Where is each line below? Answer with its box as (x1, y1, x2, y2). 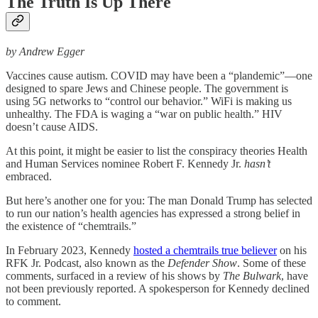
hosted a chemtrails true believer (133, 243, 277, 256)
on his (277, 243, 307, 256)
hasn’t (244, 157, 270, 170)
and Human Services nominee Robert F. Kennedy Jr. (6, 157, 244, 170)
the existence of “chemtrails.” (6, 219, 136, 232)
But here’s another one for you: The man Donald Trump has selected (6, 194, 312, 207)
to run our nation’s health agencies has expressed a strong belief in (6, 207, 300, 219)
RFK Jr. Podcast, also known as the (6, 256, 165, 269)
